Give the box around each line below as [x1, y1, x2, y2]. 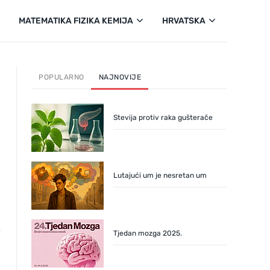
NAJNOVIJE [98, 73, 141, 81]
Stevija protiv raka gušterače [113, 113, 213, 122]
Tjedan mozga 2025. [113, 229, 182, 237]
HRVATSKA [162, 16, 206, 26]
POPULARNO [39, 73, 84, 81]
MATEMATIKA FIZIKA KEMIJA [19, 16, 133, 26]
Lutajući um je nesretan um [113, 171, 207, 180]
